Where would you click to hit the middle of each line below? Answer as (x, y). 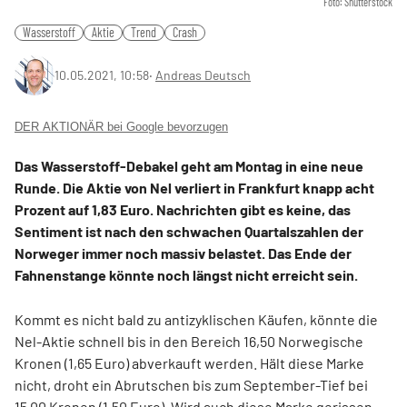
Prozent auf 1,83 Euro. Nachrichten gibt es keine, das (183, 209)
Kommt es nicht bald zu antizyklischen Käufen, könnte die (196, 319)
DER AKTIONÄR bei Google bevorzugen (121, 127)
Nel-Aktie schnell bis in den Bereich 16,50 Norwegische (189, 341)
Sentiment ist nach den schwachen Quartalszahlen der (189, 231)
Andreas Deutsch (203, 75)
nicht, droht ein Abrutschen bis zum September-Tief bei (191, 385)
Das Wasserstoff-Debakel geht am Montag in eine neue (189, 166)
